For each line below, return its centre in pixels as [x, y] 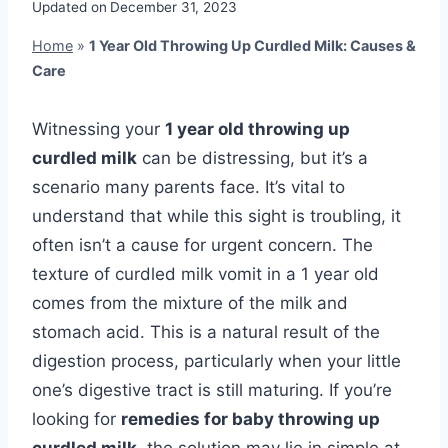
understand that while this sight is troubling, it [216, 216]
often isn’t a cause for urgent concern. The [202, 245]
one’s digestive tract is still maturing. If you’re [212, 390]
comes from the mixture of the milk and [190, 303]
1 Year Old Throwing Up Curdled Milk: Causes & [252, 46]
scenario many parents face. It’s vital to [188, 187]
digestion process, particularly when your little [216, 361]
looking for [76, 419]
